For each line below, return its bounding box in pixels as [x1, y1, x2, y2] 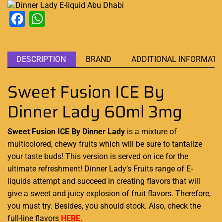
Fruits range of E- [133, 164, 193, 173]
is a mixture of [125, 126, 177, 136]
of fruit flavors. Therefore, [120, 188, 211, 198]
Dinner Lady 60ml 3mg [7, 99, 182, 125]
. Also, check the [145, 201, 201, 211]
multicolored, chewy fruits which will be [7, 139, 146, 149]
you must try [7, 201, 51, 211]
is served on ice [108, 151, 164, 161]
